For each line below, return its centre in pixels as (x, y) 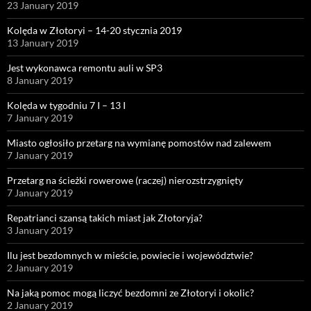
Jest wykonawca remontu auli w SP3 (85, 67)
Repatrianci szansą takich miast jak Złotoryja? (105, 217)
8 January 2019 (40, 80)
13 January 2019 (43, 42)
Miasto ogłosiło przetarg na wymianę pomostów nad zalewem (139, 142)
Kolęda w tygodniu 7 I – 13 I (66, 105)
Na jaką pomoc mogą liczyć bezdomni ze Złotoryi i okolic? (131, 292)
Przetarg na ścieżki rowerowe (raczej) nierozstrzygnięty (125, 180)
